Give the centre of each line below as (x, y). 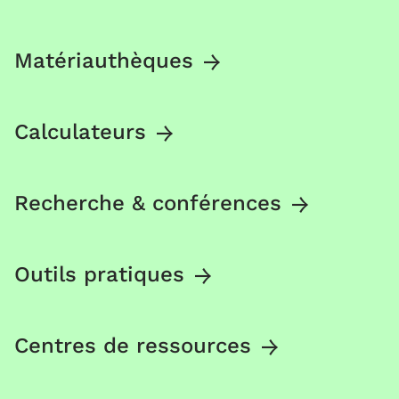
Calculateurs (80, 131)
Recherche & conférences (148, 203)
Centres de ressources (133, 345)
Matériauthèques (104, 60)
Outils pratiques (99, 274)
